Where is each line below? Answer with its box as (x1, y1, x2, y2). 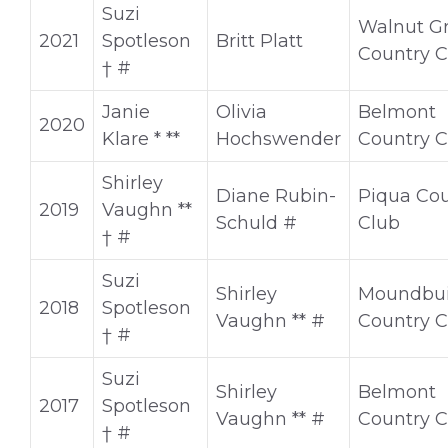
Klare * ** (102, 128, 180, 151)
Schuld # (216, 212, 297, 235)
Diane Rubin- (216, 185, 336, 208)
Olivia (216, 101, 267, 124)
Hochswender (216, 128, 341, 151)
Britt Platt (216, 30, 303, 53)
